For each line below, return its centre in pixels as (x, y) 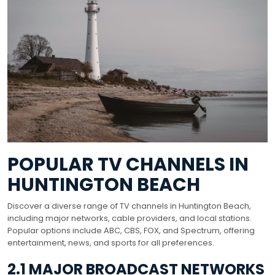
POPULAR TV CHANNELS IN (128, 164)
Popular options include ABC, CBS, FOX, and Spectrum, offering (131, 230)
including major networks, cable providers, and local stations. (130, 218)
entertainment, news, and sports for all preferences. (111, 242)
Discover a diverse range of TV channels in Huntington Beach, (129, 206)
